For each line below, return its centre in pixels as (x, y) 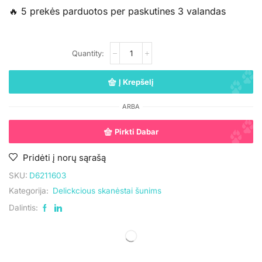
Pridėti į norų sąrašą (64, 158)
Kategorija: (30, 191)
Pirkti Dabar (136, 131)
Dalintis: (23, 208)
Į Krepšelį (136, 82)
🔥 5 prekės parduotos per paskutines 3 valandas (117, 11)
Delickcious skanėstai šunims (107, 191)
